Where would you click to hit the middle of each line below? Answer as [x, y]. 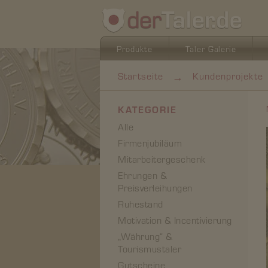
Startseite [141, 75]
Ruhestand [141, 204]
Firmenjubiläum [150, 143]
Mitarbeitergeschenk [162, 159]
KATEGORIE [147, 109]
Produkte [135, 48]
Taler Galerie [211, 48]
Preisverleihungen [155, 188]
